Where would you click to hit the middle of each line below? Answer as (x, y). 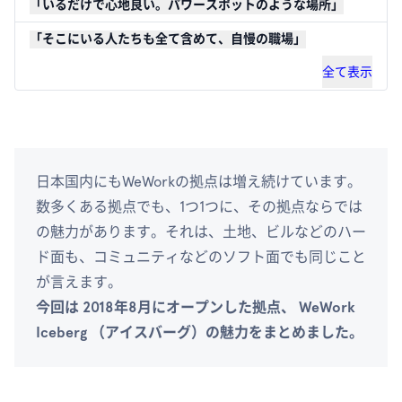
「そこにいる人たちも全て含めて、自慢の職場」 (168, 39)
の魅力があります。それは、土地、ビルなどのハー (201, 232)
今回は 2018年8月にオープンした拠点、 (167, 307)
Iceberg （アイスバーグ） (121, 332)
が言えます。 (79, 282)
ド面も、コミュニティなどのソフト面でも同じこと (201, 257)
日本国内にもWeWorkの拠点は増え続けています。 (199, 182)
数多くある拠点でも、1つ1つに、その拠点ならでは (199, 207)
